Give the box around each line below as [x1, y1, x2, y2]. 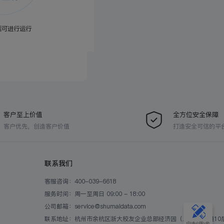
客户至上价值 [3, 109, 42, 119]
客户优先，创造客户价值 [3, 121, 69, 130]
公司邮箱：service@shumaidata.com [44, 202, 146, 210]
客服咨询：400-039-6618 [44, 177, 116, 185]
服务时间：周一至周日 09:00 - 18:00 [44, 189, 145, 198]
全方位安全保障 [173, 109, 218, 119]
